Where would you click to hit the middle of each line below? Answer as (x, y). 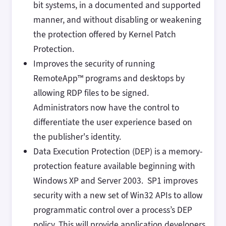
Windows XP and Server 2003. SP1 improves (115, 181)
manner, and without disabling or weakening (117, 20)
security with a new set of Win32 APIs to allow (118, 195)
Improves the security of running (94, 64)
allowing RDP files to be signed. (92, 93)
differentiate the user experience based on (112, 122)
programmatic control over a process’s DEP (112, 210)
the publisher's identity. (77, 137)
